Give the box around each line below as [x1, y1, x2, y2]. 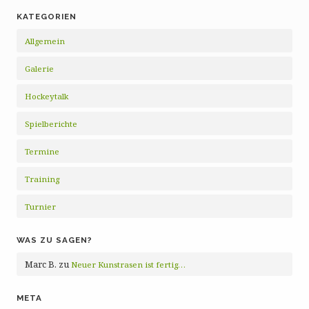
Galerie [25, 63, 54, 74]
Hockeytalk [25, 91, 68, 101]
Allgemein [25, 36, 65, 46]
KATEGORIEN [17, 12, 77, 21]
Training [25, 174, 59, 184]
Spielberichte [25, 119, 77, 129]
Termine [25, 146, 59, 157]
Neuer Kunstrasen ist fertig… [71, 259, 186, 270]
